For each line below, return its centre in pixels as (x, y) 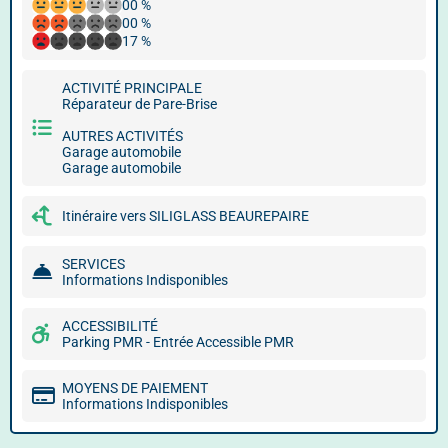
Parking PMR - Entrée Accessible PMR (178, 342)
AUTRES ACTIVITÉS (122, 136)
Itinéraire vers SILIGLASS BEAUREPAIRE (185, 216)
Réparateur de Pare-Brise (139, 104)
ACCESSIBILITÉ (110, 326)
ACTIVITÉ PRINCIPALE (132, 88)
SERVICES (93, 264)
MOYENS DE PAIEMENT (135, 388)
